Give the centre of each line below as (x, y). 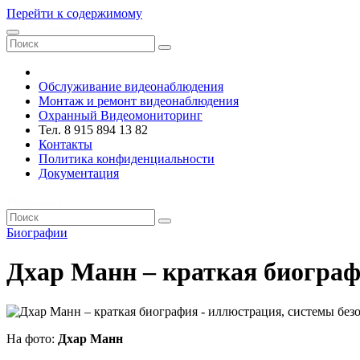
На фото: (32, 338)
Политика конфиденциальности (127, 159)
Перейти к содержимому (74, 13)
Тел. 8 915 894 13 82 (93, 130)
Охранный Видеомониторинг (121, 115)
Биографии (37, 233)
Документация (79, 173)
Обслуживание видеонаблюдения (131, 86)
